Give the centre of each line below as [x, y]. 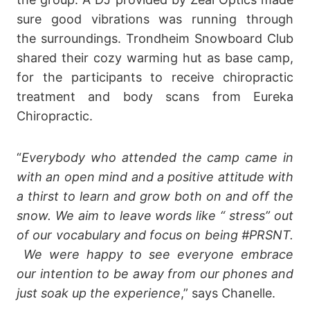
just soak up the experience [99, 293]
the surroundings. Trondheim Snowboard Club [155, 38]
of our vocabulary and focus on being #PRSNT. [155, 235]
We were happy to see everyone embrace [155, 254]
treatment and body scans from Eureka [155, 96]
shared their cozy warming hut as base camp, [155, 57]
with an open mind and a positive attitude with [155, 176]
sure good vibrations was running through [155, 19]
